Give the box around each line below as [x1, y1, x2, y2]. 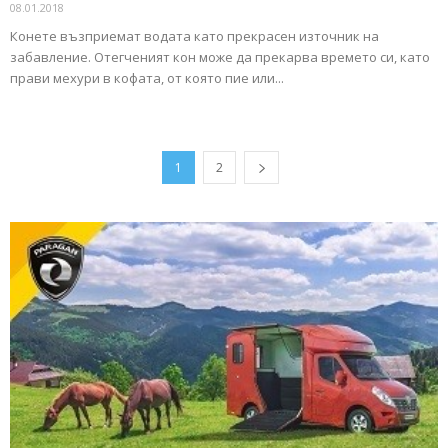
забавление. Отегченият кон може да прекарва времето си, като [10, 48, 430, 67]
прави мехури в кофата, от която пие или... [10, 69, 284, 88]
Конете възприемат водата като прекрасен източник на [10, 27, 379, 46]
